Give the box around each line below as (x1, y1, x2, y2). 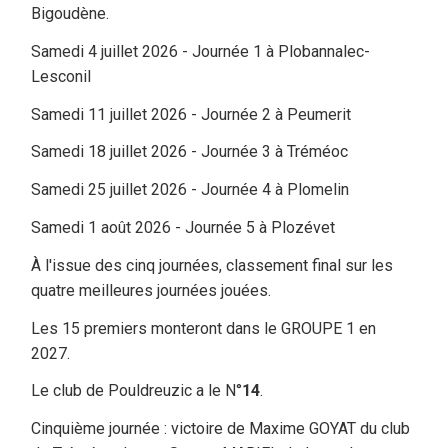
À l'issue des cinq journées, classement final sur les (31, 255, 393, 275)
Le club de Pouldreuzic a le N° (31, 381, 242, 401)
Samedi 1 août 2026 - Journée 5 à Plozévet (31, 218, 335, 238)
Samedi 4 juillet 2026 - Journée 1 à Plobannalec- (31, 41, 370, 61)
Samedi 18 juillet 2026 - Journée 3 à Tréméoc (31, 142, 348, 162)
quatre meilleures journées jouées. (31, 280, 271, 300)
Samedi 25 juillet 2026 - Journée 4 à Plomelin (31, 180, 349, 200)
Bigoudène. (31, 4, 109, 24)
